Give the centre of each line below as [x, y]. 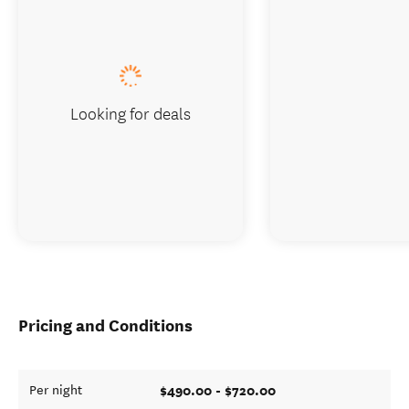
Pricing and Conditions [105, 325]
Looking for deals [131, 113]
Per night [56, 390]
